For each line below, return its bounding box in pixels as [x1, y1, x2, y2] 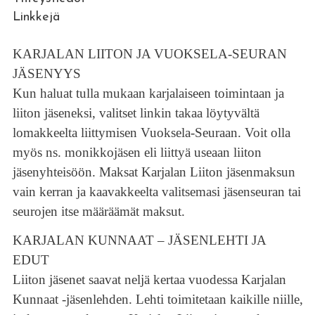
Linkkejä [12, 11, 60, 24]
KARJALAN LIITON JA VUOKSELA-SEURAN [12, 46, 287, 61]
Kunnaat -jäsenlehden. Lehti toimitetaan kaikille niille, [12, 292, 303, 307]
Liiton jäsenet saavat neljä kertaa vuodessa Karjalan [12, 272, 286, 288]
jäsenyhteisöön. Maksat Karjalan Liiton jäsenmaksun [12, 165, 295, 179]
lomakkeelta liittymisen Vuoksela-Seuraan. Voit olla [12, 125, 290, 140]
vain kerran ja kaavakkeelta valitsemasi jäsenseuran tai [12, 184, 301, 199]
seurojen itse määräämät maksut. [12, 204, 185, 219]
